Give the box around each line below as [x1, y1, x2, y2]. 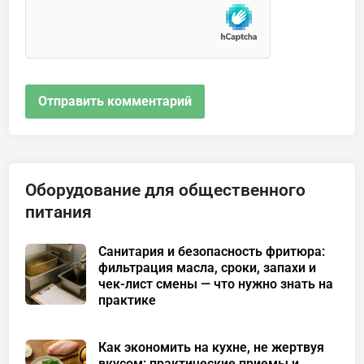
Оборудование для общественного [25, 180, 306, 200]
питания [25, 201, 93, 222]
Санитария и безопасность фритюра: [98, 243, 326, 259]
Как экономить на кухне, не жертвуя [98, 339, 325, 355]
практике [98, 292, 157, 308]
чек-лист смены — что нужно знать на [98, 275, 334, 292]
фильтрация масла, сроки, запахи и [98, 259, 317, 275]
